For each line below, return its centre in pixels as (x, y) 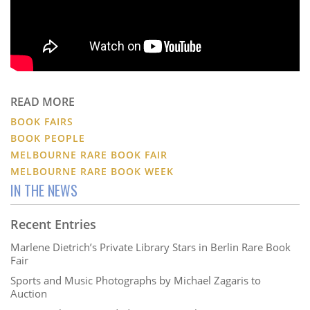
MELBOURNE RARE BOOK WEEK (92, 172)
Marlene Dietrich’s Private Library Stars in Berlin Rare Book (151, 247)
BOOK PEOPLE (48, 138)
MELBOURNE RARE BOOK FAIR (89, 155)
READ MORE (43, 102)
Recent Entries (53, 225)
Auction (29, 294)
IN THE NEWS (44, 191)
